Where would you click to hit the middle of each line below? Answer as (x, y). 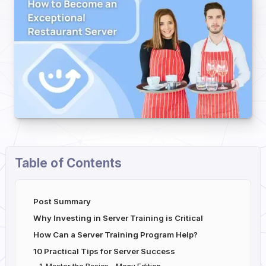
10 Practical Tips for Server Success (104, 251)
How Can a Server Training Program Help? (115, 235)
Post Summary (62, 202)
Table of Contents (68, 163)
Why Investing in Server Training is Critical (118, 218)
